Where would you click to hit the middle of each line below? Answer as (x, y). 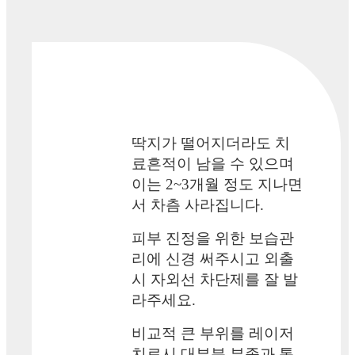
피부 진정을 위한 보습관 (213, 238)
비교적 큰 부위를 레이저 (213, 333)
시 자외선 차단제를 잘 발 (215, 279)
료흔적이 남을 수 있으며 (213, 163)
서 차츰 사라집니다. (198, 204)
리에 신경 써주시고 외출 (213, 258)
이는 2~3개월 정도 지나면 (218, 184)
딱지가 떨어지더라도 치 (211, 143)
